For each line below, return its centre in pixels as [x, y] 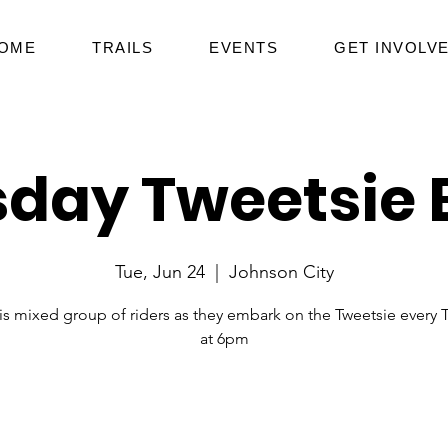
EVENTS [243, 47]
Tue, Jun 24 [159, 272]
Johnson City [281, 272]
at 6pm [224, 338]
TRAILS [122, 47]
